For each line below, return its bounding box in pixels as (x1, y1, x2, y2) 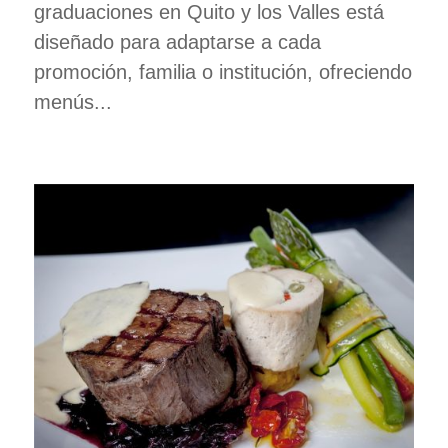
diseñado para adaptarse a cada (33, 30, 321, 53)
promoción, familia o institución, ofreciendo (33, 60, 412, 83)
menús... (33, 90, 112, 113)
